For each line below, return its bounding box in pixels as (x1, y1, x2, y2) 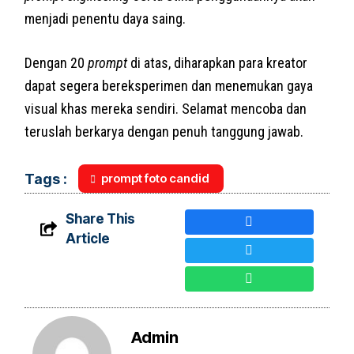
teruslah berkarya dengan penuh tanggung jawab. (24, 122, 304, 140)
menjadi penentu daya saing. (24, 9, 186, 27)
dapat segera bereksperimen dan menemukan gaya (24, 77, 314, 94)
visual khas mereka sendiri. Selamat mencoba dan (24, 100, 307, 117)
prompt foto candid (101, 170, 210, 186)
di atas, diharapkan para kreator (127, 54, 308, 71)
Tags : (24, 171, 68, 188)
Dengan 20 (24, 54, 88, 71)
